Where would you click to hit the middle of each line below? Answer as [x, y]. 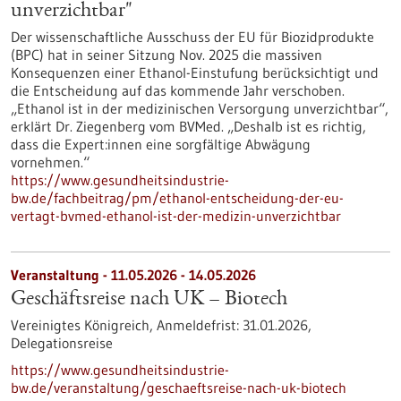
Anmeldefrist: [200, 325]
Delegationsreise [62, 343]
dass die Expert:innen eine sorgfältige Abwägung [161, 144]
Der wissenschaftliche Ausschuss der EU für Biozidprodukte [192, 37]
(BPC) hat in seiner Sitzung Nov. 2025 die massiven [166, 55]
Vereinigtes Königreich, [84, 325]
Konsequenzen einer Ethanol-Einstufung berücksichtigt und [195, 73]
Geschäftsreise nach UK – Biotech [149, 300]
